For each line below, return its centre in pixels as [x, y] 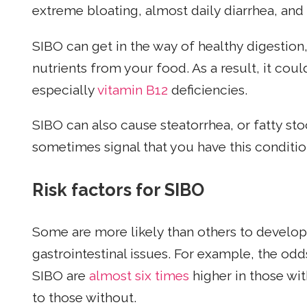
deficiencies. [208, 90]
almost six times [139, 276]
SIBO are [61, 276]
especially [65, 90]
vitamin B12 [133, 90]
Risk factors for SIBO [118, 190]
